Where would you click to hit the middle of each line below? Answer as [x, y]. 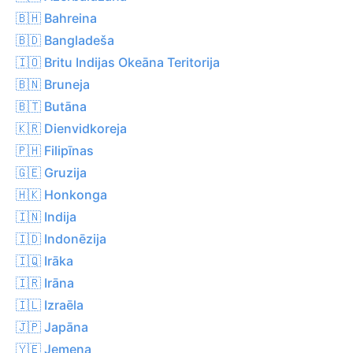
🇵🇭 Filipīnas [55, 150]
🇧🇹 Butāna [51, 106]
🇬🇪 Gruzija [51, 172]
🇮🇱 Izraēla [50, 305]
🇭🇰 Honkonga [61, 194]
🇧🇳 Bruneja [53, 84]
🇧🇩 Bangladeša [65, 40]
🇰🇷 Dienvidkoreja [71, 128]
